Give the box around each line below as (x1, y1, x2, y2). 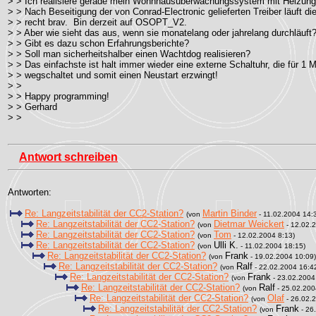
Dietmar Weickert (214, 219, 284, 229)
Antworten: (8, 187, 51, 197)
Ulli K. (214, 240, 238, 250)
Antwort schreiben (19, 151, 118, 163)
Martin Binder (202, 208, 257, 219)
